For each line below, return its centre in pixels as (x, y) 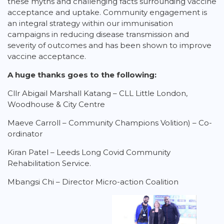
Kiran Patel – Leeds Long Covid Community (89, 152)
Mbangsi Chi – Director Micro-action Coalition (93, 182)
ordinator (25, 134)
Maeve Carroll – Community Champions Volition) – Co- (110, 123)
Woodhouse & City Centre (56, 104)
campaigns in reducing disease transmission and (98, 34)
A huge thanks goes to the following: (82, 75)
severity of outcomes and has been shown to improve (109, 45)
